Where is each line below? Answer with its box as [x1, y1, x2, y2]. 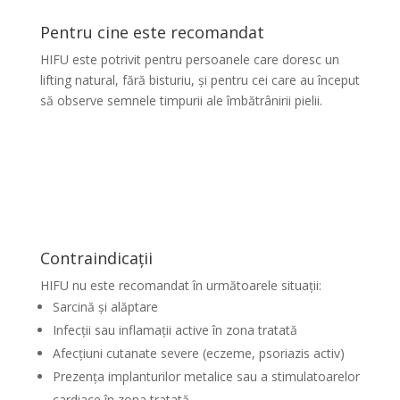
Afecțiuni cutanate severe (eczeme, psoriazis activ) [52, 345, 345, 362]
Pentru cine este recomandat [39, 21, 264, 43]
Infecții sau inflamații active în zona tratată [52, 321, 297, 338]
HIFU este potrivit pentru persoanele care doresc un [39, 51, 339, 68]
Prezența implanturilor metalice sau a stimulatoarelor [52, 368, 360, 385]
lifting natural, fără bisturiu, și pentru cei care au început [39, 71, 360, 88]
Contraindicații [39, 247, 153, 269]
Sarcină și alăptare [52, 298, 158, 315]
